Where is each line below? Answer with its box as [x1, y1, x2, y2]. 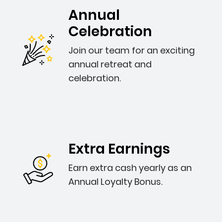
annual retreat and [68, 58, 152, 70]
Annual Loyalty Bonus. [68, 175, 163, 188]
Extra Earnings [68, 139, 170, 159]
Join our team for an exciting [68, 44, 195, 56]
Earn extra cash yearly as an [68, 162, 192, 174]
